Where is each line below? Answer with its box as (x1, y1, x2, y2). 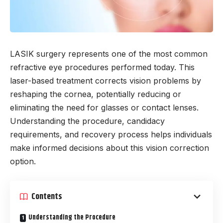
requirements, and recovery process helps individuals (10, 129, 212, 139)
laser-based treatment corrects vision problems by (10, 75, 201, 86)
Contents (31, 190, 62, 203)
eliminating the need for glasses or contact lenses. (10, 102, 199, 112)
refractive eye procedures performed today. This (10, 62, 195, 72)
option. (10, 156, 36, 166)
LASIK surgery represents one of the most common (10, 48, 208, 59)
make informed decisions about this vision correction (10, 142, 209, 153)
